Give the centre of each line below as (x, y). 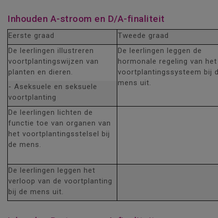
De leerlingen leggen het (52, 170)
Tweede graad (143, 36)
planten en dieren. (41, 72)
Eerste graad (31, 36)
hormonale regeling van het (167, 61)
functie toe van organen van (60, 123)
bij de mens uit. (36, 192)
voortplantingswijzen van (54, 61)
